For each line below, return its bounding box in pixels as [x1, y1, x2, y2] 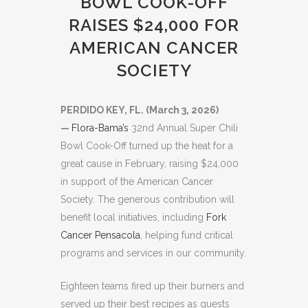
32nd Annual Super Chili [129, 122, 238, 133]
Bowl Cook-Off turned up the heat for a [60, 140, 233, 151]
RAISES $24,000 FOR [69, 15, 239, 35]
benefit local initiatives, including [60, 212, 206, 223]
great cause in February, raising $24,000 [60, 158, 239, 169]
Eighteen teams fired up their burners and [60, 280, 244, 291]
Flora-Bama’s [71, 122, 129, 133]
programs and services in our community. [60, 247, 246, 258]
